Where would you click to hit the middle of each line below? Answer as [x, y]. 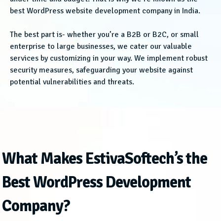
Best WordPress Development [96, 183]
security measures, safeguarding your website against [101, 70]
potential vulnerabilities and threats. [72, 82]
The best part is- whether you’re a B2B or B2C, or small [104, 35]
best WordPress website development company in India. [105, 11]
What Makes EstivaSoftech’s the [105, 159]
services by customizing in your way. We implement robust [109, 58]
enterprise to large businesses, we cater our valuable [101, 47]
